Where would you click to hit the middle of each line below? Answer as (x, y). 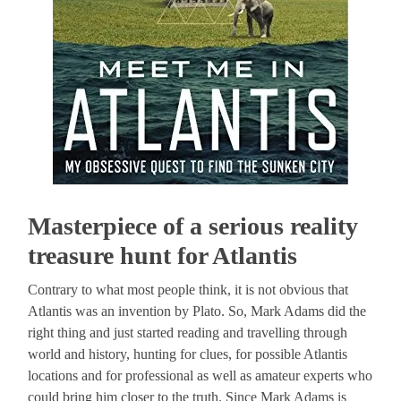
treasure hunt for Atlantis (163, 256)
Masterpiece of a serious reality (193, 226)
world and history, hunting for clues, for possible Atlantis (188, 354)
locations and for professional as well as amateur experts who (200, 376)
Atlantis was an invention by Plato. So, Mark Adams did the (197, 311)
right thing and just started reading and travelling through (188, 333)
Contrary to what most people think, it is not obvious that (188, 290)
